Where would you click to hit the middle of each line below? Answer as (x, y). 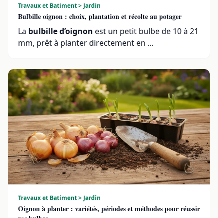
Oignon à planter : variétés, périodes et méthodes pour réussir (109, 208)
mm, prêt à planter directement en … (86, 43)
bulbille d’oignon (61, 31)
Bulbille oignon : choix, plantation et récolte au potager (100, 17)
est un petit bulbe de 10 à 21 (146, 31)
